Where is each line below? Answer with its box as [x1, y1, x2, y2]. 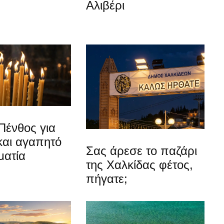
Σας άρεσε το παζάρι [86, 143, 197, 157]
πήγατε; [86, 171, 128, 185]
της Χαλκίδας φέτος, [86, 157, 193, 171]
